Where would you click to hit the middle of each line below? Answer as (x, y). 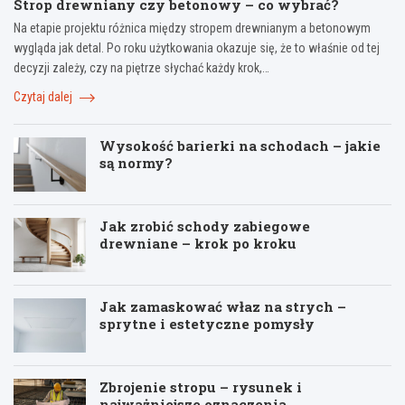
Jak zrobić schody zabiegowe (205, 226)
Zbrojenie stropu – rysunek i (201, 387)
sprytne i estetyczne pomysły (207, 324)
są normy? (136, 163)
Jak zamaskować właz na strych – (223, 307)
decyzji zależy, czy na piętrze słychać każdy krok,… (141, 68)
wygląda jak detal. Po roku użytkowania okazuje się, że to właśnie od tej (197, 48)
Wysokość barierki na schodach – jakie (240, 146)
